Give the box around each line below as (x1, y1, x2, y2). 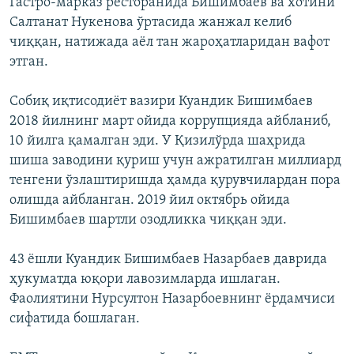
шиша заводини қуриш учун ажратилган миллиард (9, 153, 341, 169)
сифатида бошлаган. (9, 311, 140, 327)
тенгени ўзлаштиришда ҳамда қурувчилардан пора (9, 173, 341, 189)
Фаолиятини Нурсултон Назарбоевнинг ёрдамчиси (9, 292, 335, 307)
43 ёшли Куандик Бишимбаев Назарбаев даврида (9, 252, 327, 268)
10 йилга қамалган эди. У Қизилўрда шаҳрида (9, 134, 306, 149)
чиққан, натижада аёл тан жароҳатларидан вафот (9, 35, 330, 51)
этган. (9, 55, 48, 70)
